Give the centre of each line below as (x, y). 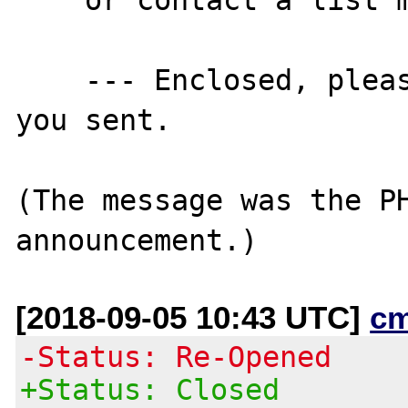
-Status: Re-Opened (176, 357)
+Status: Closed (150, 389)
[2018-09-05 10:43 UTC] (193, 317)
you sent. (94, 120)
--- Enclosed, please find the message (51, 80)
